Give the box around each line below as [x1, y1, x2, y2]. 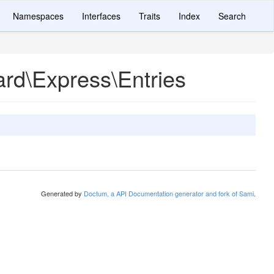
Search [218, 10, 246, 22]
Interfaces [82, 10, 120, 22]
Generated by [41, 188, 84, 198]
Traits [139, 10, 160, 22]
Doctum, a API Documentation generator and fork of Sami [84, 188, 254, 198]
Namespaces [13, 10, 64, 22]
